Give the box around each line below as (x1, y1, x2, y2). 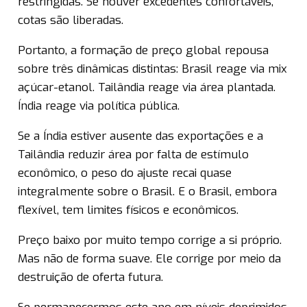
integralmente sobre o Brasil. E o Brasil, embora (18, 184, 277, 200)
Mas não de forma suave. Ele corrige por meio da (18, 251, 281, 267)
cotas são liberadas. (18, 12, 123, 29)
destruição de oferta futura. (18, 269, 163, 286)
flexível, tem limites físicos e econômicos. (18, 202, 238, 219)
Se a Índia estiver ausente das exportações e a (18, 128, 263, 145)
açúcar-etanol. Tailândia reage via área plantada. (18, 79, 275, 96)
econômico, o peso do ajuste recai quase (18, 165, 232, 182)
